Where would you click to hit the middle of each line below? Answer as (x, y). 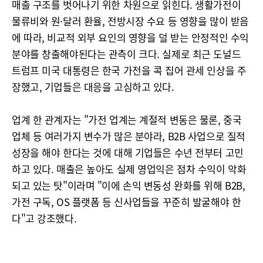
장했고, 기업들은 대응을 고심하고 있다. (93, 87)
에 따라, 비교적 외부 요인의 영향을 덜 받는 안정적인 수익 (130, 37)
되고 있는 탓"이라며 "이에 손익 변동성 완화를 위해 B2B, (129, 185)
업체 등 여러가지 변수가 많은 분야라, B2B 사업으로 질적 (129, 136)
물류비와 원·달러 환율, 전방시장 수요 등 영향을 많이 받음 (130, 21)
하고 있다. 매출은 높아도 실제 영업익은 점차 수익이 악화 (129, 169)
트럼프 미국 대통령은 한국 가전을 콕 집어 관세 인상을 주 (129, 70)
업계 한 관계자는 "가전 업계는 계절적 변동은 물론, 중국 (127, 119)
